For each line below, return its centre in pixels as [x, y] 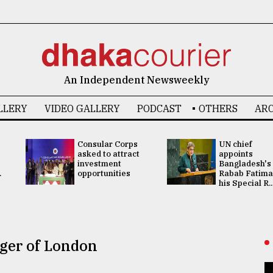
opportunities [104, 173]
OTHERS [218, 108]
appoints [236, 154]
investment [99, 164]
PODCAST [159, 108]
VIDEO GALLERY [82, 108]
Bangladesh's [245, 164]
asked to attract [108, 154]
